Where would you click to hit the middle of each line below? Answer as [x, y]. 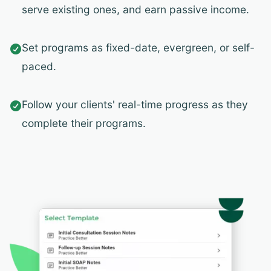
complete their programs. [84, 123]
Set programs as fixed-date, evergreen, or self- [138, 48]
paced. [39, 67]
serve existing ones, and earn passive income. [135, 10]
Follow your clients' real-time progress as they [135, 105]
